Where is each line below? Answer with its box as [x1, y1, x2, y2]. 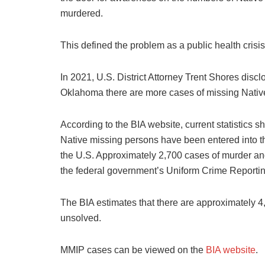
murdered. [60, 8, 103, 19]
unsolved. [60, 213, 101, 224]
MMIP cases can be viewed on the [60, 245, 206, 256]
